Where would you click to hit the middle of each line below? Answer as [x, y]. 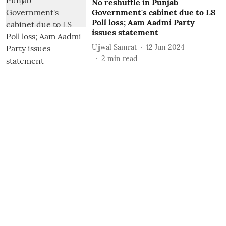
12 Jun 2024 [165, 47]
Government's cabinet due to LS [154, 12]
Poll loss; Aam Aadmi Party [143, 22]
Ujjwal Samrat [114, 47]
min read [122, 59]
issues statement [125, 32]
